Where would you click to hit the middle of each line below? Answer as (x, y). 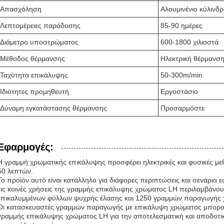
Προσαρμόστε (182, 108)
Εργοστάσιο (179, 91)
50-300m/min (181, 75)
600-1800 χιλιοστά (189, 42)
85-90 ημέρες (181, 25)
